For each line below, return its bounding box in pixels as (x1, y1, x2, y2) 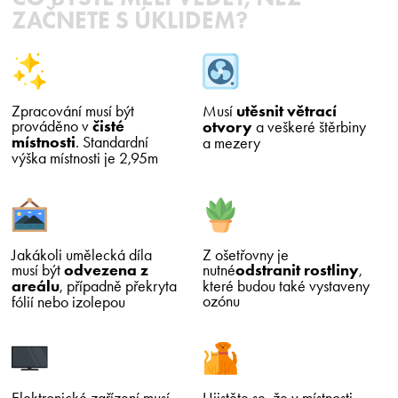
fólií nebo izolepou (12, 291, 126, 311)
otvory (203, 117, 253, 138)
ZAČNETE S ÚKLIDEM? (12, 4, 249, 35)
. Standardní (76, 132, 149, 152)
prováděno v (12, 116, 93, 136)
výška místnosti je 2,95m (12, 148, 159, 168)
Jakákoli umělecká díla (12, 244, 153, 264)
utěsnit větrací (236, 101, 338, 122)
